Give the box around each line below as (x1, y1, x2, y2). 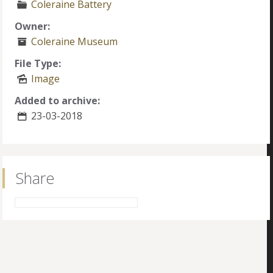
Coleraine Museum (30, 35, 118, 48)
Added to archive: (15, 94, 101, 107)
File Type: (15, 57, 62, 70)
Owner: (15, 19, 51, 33)
